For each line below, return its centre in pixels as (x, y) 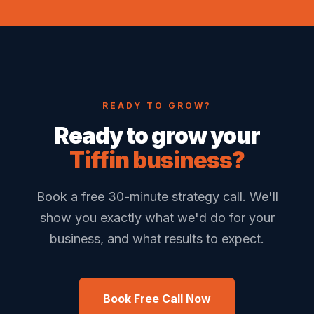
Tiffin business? (157, 160)
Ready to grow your (157, 136)
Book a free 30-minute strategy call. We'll (157, 197)
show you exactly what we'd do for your (157, 218)
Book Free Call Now (157, 299)
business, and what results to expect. (157, 239)
